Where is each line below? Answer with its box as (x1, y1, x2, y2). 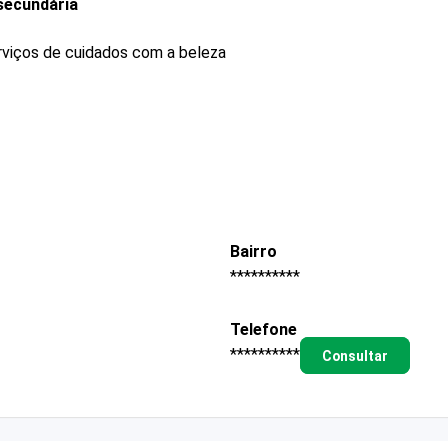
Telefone (230, 320, 297, 340)
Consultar (321, 347, 388, 364)
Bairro (230, 241, 277, 261)
